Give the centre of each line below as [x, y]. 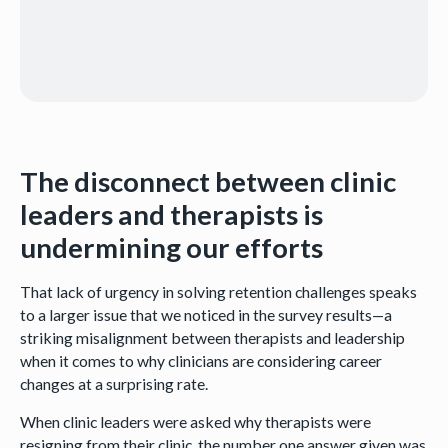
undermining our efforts [171, 247]
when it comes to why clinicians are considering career [200, 360]
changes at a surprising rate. [115, 383]
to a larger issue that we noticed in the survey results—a [205, 314]
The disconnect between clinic [207, 181]
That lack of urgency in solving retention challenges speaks [218, 291]
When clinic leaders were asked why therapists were [195, 422]
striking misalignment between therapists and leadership [212, 337]
